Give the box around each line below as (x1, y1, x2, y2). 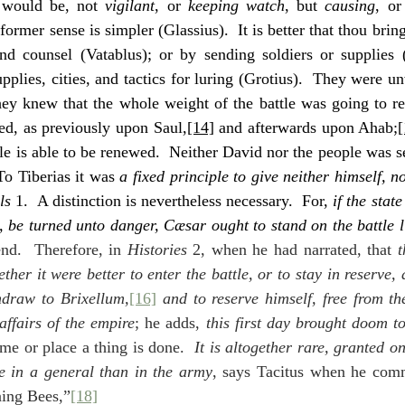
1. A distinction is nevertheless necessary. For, (11, 192, 334, 210)
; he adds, (135, 314, 206, 332)
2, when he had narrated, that (186, 240, 398, 259)
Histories (127, 240, 187, 259)
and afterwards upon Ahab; (213, 118, 399, 137)
